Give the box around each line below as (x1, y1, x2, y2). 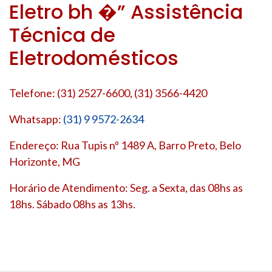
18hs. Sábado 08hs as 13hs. (9, 197, 135, 211)
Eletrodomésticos (9, 44, 178, 72)
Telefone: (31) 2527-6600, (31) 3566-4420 (9, 86, 207, 100)
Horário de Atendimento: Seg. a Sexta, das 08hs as (9, 180, 243, 194)
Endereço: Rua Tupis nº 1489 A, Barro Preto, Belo (9, 138, 241, 152)
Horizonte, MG (9, 154, 80, 168)
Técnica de (9, 21, 115, 49)
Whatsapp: (9, 112, 63, 126)
